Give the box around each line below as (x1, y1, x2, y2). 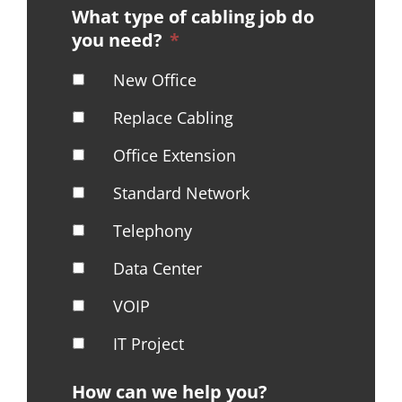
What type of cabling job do (72, 4, 314, 29)
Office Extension (113, 144, 236, 166)
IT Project (113, 332, 184, 354)
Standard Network (113, 181, 249, 204)
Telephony (113, 219, 192, 241)
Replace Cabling (113, 106, 233, 128)
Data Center (113, 257, 202, 279)
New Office (113, 68, 197, 91)
